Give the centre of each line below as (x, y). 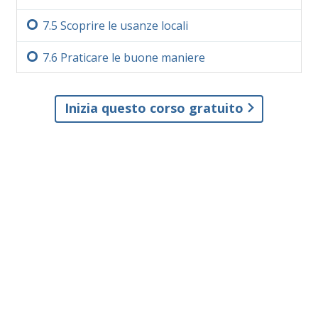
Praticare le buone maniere (133, 57)
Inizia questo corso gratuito (155, 108)
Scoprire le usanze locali (124, 25)
